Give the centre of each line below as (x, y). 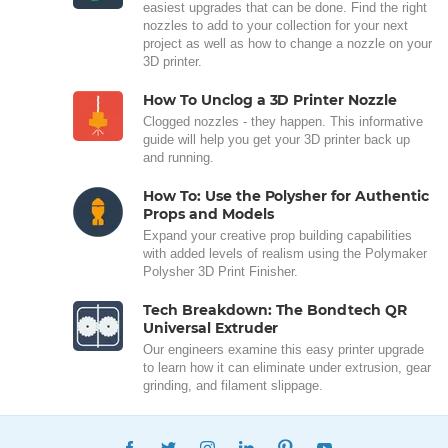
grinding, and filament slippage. (235, 385)
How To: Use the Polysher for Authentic (286, 196)
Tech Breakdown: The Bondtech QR (275, 310)
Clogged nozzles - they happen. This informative (283, 121)
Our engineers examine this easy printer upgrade (283, 349)
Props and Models (208, 214)
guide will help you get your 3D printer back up (276, 139)
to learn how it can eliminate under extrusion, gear (287, 367)
